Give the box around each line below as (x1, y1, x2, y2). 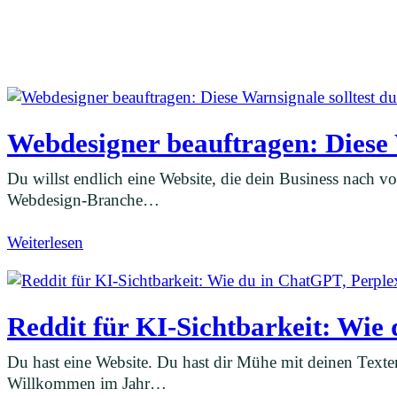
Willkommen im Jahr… (7, 373, 167, 393)
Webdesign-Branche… (7, 190, 160, 209)
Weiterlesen (7, 232, 83, 252)
